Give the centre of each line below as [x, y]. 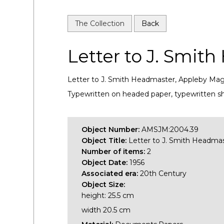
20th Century [163, 173]
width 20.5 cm [106, 210]
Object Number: [112, 129]
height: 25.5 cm [108, 195]
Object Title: [105, 140]
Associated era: [111, 173]
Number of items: [114, 151]
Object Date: [106, 162]
